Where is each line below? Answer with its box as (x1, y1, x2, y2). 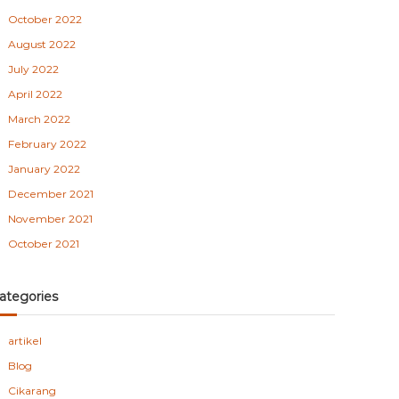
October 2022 (8, 12, 83, 26)
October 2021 (8, 237, 80, 250)
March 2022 (8, 112, 71, 126)
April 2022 (8, 87, 63, 101)
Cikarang (8, 384, 57, 397)
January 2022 (8, 162, 81, 175)
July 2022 (8, 62, 60, 76)
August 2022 (8, 37, 77, 51)
